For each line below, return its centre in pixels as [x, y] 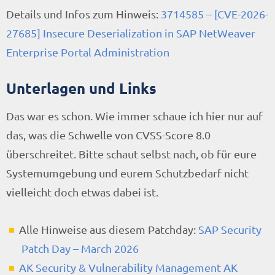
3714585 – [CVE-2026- [215, 14]
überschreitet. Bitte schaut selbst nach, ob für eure [131, 154]
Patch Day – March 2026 [80, 249]
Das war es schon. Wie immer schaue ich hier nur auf [134, 116]
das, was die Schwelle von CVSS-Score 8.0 [108, 135]
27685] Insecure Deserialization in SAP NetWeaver [131, 33]
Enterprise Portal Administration [88, 52]
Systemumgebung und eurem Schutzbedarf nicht [127, 173]
